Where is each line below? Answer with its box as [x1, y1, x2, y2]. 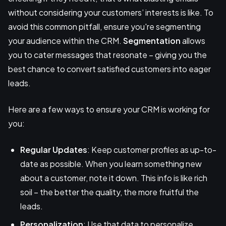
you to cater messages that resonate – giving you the [8, 49, 207, 61]
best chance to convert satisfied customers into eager [8, 64, 211, 75]
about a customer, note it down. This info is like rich [20, 173, 207, 184]
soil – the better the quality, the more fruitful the [20, 187, 199, 198]
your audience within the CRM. [8, 35, 123, 46]
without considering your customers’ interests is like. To [8, 7, 213, 18]
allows [181, 35, 205, 46]
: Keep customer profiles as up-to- [87, 144, 216, 155]
